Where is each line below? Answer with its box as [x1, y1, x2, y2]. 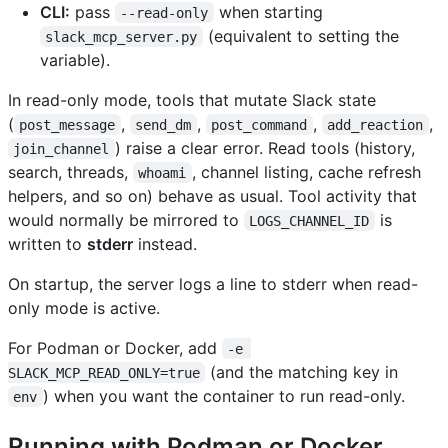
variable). [40, 49, 110, 70]
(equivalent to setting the [202, 25, 404, 46]
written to [8, 233, 87, 254]
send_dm [135, 116, 192, 133]
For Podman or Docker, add [8, 337, 222, 358]
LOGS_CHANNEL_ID [249, 212, 370, 229]
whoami [138, 164, 187, 181]
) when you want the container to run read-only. [42, 385, 405, 406]
